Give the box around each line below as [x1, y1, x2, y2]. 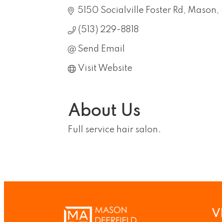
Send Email [78, 45, 125, 54]
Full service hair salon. [68, 125, 161, 135]
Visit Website [78, 64, 132, 73]
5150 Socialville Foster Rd [78, 6, 183, 15]
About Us [68, 103, 140, 120]
